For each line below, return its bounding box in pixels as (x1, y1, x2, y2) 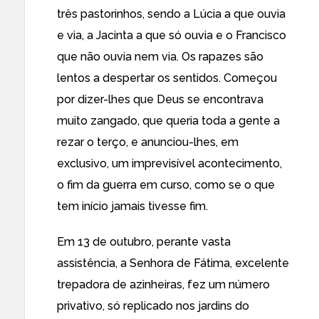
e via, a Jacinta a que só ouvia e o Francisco (57, 28, 286, 42)
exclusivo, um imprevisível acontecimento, (57, 157, 282, 170)
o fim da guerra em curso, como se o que (57, 178, 275, 192)
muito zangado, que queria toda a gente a (57, 114, 280, 127)
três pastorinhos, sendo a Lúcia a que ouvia (57, 7, 286, 21)
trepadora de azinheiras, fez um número (57, 278, 270, 291)
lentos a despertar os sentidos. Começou (57, 71, 277, 85)
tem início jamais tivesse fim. (57, 199, 208, 213)
